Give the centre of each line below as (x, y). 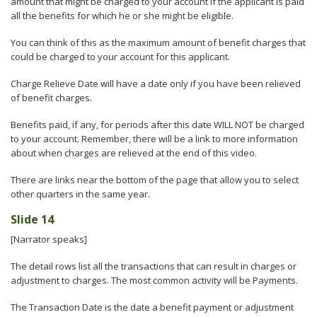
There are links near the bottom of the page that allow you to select (155, 180)
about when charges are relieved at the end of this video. (134, 153)
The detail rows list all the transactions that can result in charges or (154, 266)
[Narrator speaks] (49, 239)
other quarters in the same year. (80, 194)
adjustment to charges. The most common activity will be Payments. (154, 280)
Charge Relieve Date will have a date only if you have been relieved (156, 83)
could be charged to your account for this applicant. (120, 57)
